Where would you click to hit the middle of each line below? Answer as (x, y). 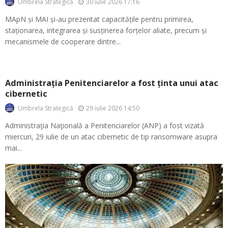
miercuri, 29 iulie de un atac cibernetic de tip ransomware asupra (111, 137)
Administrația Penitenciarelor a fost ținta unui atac (112, 83)
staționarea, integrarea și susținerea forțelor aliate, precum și (106, 31)
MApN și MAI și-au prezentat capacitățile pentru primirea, (99, 19)
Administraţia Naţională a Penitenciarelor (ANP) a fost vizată (106, 126)
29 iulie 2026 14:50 (113, 108)
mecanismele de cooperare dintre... (63, 42)
